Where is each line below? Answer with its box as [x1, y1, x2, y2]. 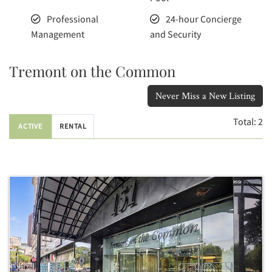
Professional [46, 13, 98, 25]
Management [30, 28, 84, 40]
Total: [233, 115, 258, 127]
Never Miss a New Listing [155, 89, 255, 102]
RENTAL [59, 121, 87, 131]
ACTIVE [18, 121, 43, 131]
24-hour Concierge [165, 13, 242, 25]
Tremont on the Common [9, 61, 175, 81]
